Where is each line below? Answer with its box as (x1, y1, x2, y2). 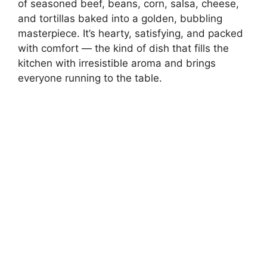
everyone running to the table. (18, 72, 162, 84)
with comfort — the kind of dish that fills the (18, 42, 229, 54)
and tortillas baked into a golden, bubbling (18, 12, 222, 24)
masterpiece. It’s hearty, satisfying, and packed (18, 27, 243, 39)
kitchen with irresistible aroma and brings (18, 57, 216, 69)
